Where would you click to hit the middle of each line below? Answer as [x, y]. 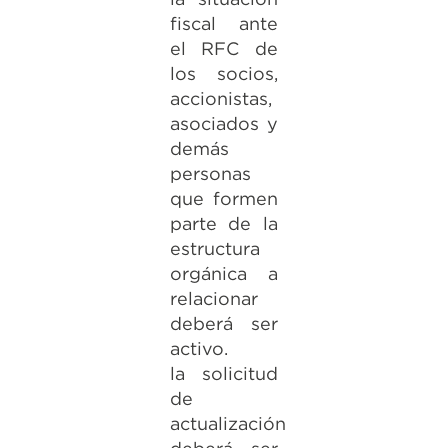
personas [210, 173]
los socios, [224, 73]
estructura [214, 248]
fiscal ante [224, 23]
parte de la [224, 223]
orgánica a [224, 273]
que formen [224, 198]
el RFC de [224, 48]
